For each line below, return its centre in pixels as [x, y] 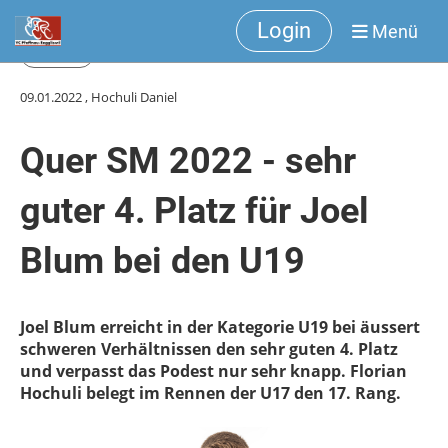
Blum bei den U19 [162, 261]
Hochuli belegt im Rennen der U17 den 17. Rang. [210, 393]
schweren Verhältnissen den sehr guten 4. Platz [209, 349]
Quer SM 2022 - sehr [188, 161]
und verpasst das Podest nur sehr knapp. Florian [213, 371]
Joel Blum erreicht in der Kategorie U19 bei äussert [220, 327]
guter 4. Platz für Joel [194, 211]
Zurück [57, 54]
